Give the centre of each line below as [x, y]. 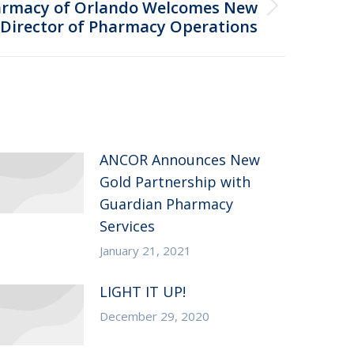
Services [128, 226]
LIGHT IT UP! [143, 292]
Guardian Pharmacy [167, 204]
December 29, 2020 [155, 316]
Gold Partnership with [175, 182]
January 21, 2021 [146, 250]
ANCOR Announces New [180, 160]
